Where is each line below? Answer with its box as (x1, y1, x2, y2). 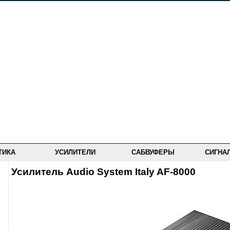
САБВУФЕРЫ (131, 148, 175, 156)
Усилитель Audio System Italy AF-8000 (11, 166, 196, 177)
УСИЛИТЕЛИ (55, 148, 95, 156)
